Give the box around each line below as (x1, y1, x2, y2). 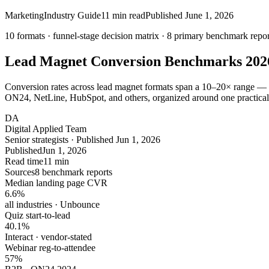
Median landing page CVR (5, 177, 107, 188)
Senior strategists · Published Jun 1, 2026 (5, 134, 160, 145)
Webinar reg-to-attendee (5, 242, 95, 253)
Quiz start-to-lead (5, 210, 70, 220)
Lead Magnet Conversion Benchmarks (5, 53, 242, 69)
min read (110, 10, 145, 20)
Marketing (5, 10, 44, 20)
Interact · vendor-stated (5, 231, 92, 242)
